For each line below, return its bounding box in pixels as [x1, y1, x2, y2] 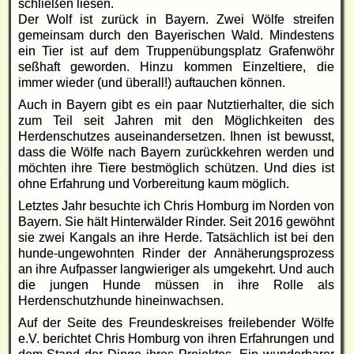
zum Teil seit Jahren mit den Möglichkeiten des [17, 113, 334, 127]
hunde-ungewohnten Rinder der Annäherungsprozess [17, 246, 334, 260]
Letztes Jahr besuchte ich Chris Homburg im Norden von [17, 198, 334, 213]
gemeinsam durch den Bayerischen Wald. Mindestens [17, 28, 334, 42]
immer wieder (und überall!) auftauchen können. [17, 75, 285, 89]
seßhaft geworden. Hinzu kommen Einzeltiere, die [17, 59, 334, 73]
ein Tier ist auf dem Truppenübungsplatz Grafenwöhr [17, 43, 334, 58]
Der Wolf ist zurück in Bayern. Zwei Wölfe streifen [17, 12, 334, 26]
